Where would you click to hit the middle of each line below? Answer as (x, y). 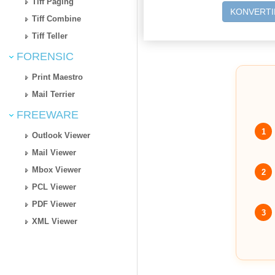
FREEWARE (46, 114)
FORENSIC (44, 56)
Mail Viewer (54, 152)
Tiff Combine (57, 18)
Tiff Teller (50, 36)
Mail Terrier (54, 94)
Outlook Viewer (61, 135)
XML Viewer (55, 221)
